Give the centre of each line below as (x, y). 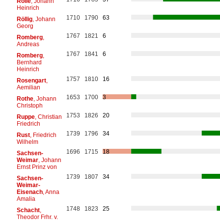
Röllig (24, 19)
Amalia (26, 199)
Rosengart (31, 80)
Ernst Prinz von (37, 167)
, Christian (48, 117)
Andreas (28, 44)
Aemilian (28, 87)
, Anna (51, 192)
